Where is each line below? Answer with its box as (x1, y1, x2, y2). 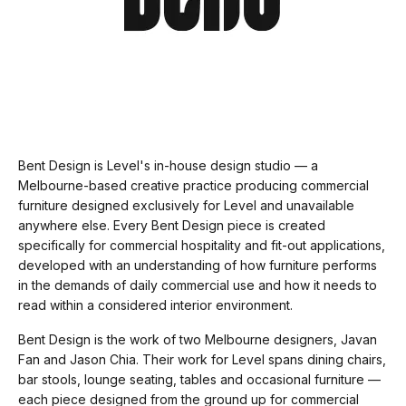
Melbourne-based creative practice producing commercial (18, 178, 369, 193)
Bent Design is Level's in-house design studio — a (18, 158, 318, 173)
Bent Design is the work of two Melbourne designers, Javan (18, 332, 377, 347)
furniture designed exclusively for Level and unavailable (18, 198, 354, 213)
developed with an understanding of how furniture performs (18, 257, 377, 273)
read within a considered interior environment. (18, 297, 293, 313)
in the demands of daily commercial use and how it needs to (18, 277, 377, 293)
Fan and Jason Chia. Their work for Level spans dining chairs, (18, 352, 386, 367)
